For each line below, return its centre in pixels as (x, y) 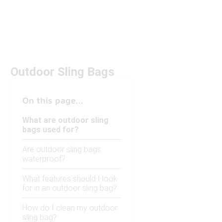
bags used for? (51, 130)
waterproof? (44, 159)
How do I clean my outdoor (70, 208)
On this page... (53, 101)
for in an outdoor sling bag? (70, 188)
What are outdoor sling (65, 120)
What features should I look (70, 179)
